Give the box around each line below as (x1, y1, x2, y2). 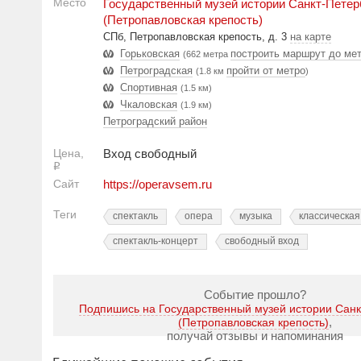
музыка (239, 210, 272, 222)
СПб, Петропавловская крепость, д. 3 (103, 31, 290, 43)
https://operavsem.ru (103, 177, 212, 191)
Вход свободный (103, 147, 197, 160)
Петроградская (120, 64, 193, 77)
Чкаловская (120, 98, 177, 110)
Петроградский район (103, 115, 207, 127)
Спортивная (120, 81, 177, 93)
